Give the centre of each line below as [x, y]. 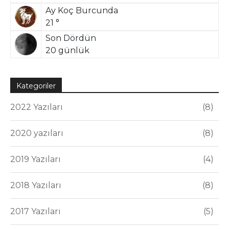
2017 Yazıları [36, 211]
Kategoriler [36, 86]
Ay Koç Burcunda [82, 10]
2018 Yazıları [36, 185]
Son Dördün [71, 38]
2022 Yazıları [37, 107]
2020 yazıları [37, 133]
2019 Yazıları [36, 159]
